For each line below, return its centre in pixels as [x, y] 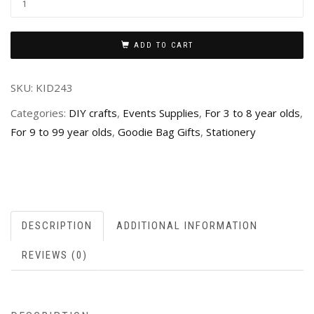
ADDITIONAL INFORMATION [187, 225]
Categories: [40, 113]
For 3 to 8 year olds [252, 113]
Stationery [231, 132]
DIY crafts [93, 113]
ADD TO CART [163, 45]
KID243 [54, 88]
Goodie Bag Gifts [159, 132]
